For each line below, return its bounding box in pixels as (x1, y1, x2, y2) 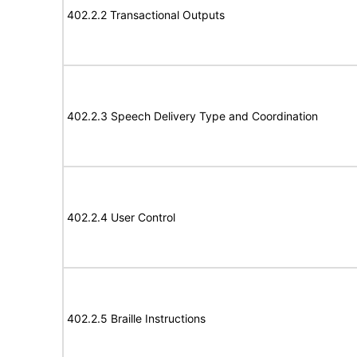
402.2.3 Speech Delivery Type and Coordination (67, 109, 318, 123)
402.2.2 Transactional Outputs (67, 8, 225, 22)
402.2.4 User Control (67, 210, 175, 224)
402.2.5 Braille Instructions (67, 312, 206, 325)
